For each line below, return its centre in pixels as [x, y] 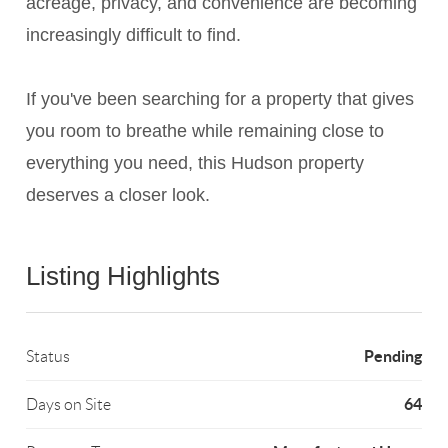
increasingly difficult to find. [134, 35]
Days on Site [69, 405]
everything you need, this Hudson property [195, 163]
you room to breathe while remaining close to [205, 131]
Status [48, 357]
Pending [392, 356]
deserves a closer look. [118, 195]
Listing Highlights [123, 276]
